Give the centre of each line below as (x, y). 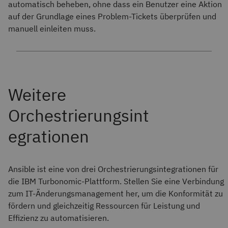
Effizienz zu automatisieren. (59, 218)
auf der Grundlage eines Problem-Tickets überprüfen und (112, 16)
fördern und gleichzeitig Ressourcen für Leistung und (104, 206)
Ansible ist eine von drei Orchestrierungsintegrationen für (113, 169)
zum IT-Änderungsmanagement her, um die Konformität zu (116, 193)
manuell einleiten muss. (53, 28)
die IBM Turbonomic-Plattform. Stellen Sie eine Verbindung (116, 181)
